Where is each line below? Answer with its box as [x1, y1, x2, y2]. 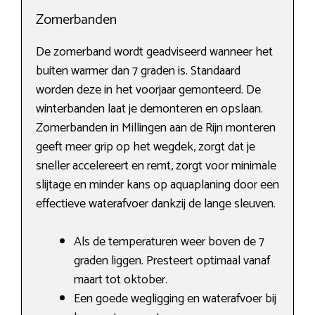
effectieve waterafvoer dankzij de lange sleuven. [36, 193, 276, 215]
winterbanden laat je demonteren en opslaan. [36, 98, 263, 120]
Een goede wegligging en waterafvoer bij [74, 288, 276, 310]
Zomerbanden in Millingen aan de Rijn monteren [36, 117, 276, 139]
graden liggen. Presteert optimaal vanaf [74, 250, 270, 272]
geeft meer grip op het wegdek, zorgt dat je [36, 136, 255, 158]
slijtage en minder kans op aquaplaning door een [36, 174, 279, 196]
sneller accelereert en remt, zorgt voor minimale [36, 155, 276, 177]
